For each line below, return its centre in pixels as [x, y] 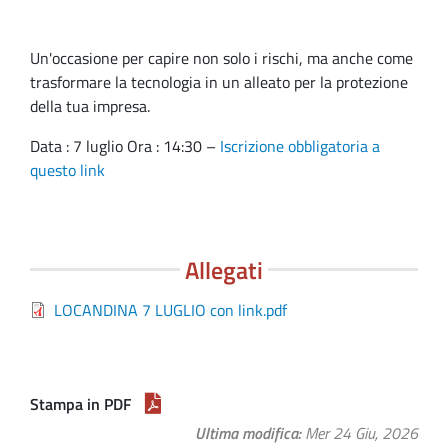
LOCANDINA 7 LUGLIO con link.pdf [170, 309]
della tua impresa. [90, 105]
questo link [67, 169]
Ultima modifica [246, 432]
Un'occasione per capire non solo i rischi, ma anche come [221, 57]
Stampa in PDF [80, 403]
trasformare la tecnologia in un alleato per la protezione [219, 81]
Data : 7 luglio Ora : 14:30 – [125, 145]
